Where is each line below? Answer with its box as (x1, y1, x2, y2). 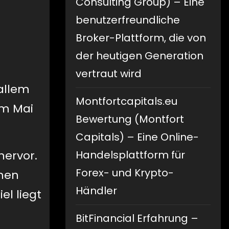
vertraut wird (76, 66, 142, 81)
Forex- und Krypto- (76, 166, 174, 180)
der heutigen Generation (76, 49, 203, 63)
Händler (76, 184, 117, 198)
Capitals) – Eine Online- (76, 130, 199, 145)
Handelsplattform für (76, 148, 185, 163)
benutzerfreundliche (76, 13, 180, 28)
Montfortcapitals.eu (76, 94, 177, 109)
